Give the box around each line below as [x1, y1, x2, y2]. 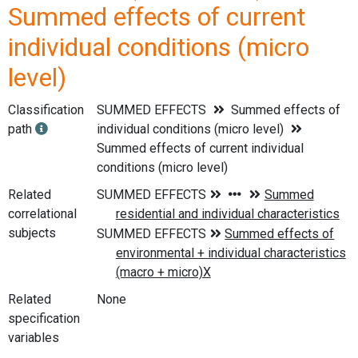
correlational [8, 205, 77, 221]
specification [8, 310, 80, 326]
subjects [8, 225, 56, 241]
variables [8, 329, 59, 345]
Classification [8, 102, 84, 117]
